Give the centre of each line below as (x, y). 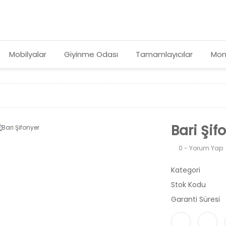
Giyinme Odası (91, 54)
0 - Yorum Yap (201, 148)
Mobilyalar (27, 54)
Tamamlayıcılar (164, 54)
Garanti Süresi (195, 199)
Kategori (186, 170)
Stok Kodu (188, 185)
